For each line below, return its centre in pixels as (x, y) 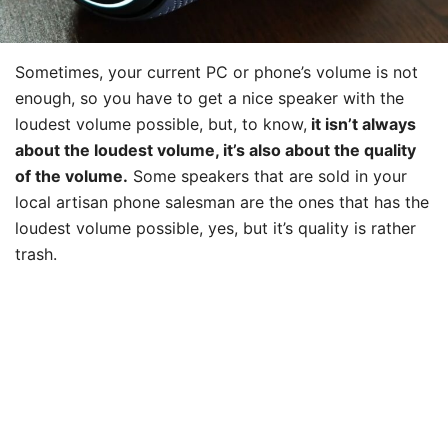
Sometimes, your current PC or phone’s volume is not (216, 71)
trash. (36, 253)
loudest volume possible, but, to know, (161, 123)
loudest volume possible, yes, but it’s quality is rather (215, 227)
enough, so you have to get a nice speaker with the (209, 97)
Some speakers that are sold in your (267, 175)
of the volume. (71, 175)
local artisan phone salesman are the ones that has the (222, 201)
